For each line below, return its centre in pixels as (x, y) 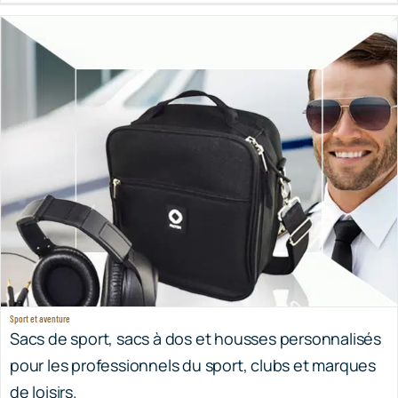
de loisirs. (43, 355)
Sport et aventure (40, 282)
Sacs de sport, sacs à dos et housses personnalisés (195, 302)
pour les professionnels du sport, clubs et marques (192, 328)
